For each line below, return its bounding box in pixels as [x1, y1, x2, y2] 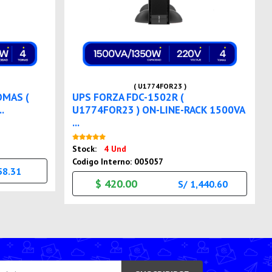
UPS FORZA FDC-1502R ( [72, 90, 185, 104]
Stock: [72, 143, 100, 155]
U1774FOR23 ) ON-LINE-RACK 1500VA [72, 103, 245, 117]
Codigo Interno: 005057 [72, 156, 164, 168]
